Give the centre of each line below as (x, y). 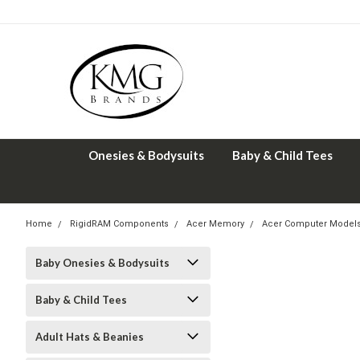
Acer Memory (215, 224)
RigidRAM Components (119, 224)
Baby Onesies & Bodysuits (102, 263)
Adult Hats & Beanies (90, 337)
